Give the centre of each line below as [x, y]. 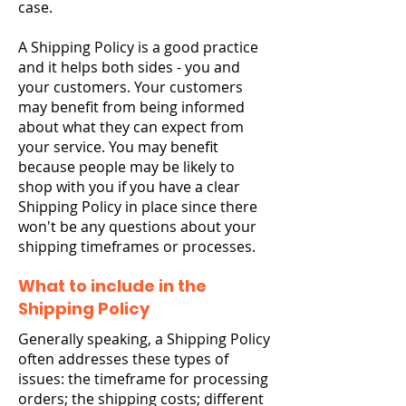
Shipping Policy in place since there [138, 207]
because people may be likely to [126, 167]
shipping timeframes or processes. [137, 246]
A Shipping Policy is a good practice [138, 47]
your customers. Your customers [130, 87]
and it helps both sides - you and [129, 67]
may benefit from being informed [131, 107]
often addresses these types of [123, 359]
